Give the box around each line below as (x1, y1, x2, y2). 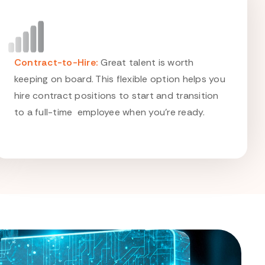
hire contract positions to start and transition (14, 89, 219, 102)
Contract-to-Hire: (14, 56, 99, 69)
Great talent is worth (98, 56, 194, 69)
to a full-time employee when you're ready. (14, 106, 205, 118)
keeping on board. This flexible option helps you (14, 73, 225, 85)
